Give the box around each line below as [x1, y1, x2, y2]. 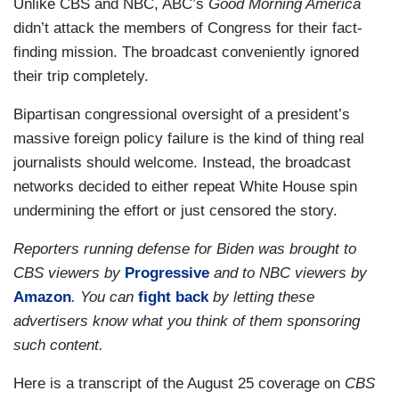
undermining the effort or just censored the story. [13, 202, 338, 220]
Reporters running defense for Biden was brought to [13, 240, 356, 258]
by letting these [208, 289, 314, 306]
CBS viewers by [13, 265, 125, 282]
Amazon [13, 289, 71, 306]
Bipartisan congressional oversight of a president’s [13, 106, 350, 124]
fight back [138, 289, 208, 306]
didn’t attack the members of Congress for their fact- [13, 20, 362, 37]
